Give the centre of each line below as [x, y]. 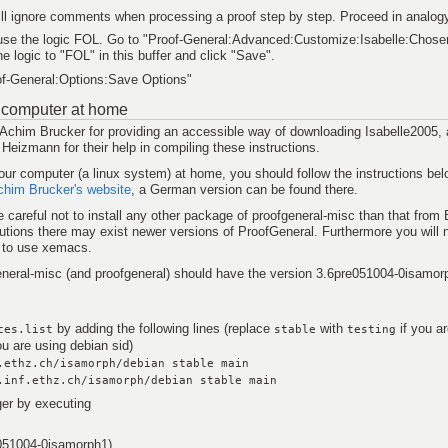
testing [372, 329]
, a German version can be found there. [244, 189]
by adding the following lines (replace [164, 328]
